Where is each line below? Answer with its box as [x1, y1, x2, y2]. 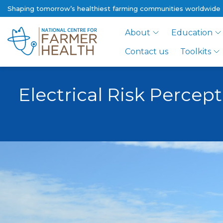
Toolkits [180, 47, 211, 56]
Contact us [125, 47, 168, 56]
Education [171, 28, 213, 37]
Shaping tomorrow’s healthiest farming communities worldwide [7, 4, 221, 12]
